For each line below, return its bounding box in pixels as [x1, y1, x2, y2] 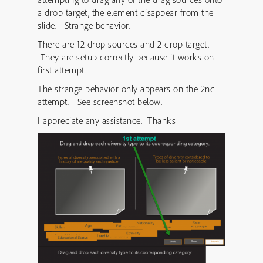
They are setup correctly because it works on [38, 51, 214, 63]
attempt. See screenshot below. [38, 96, 162, 107]
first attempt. [38, 64, 86, 76]
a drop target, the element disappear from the [38, 6, 214, 18]
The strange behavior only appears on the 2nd [38, 83, 215, 95]
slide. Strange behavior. [38, 19, 130, 31]
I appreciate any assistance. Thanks [38, 114, 176, 126]
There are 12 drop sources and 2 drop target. [38, 38, 209, 50]
